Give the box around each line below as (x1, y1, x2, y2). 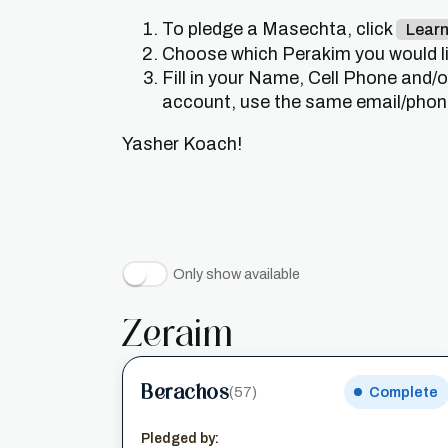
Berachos (141, 379, 229, 404)
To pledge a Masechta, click (162, 19, 396, 39)
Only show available (173, 266, 300, 282)
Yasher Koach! (122, 134, 242, 154)
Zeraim (122, 311, 233, 355)
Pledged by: (141, 431, 219, 446)
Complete (368, 384, 438, 400)
